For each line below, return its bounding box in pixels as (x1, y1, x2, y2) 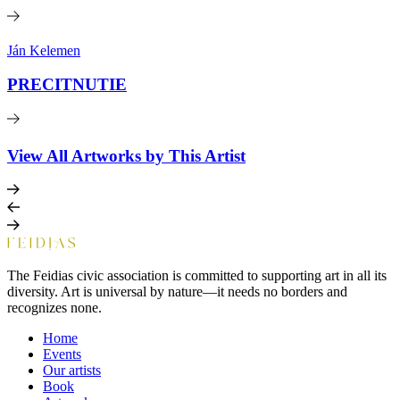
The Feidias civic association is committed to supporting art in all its (7, 268, 387, 284)
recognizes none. (7, 300, 102, 316)
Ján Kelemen (7, 42, 80, 58)
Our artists (43, 362, 101, 379)
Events (43, 346, 81, 362)
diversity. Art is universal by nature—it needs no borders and (7, 284, 347, 300)
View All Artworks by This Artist (7, 146, 246, 165)
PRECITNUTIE (7, 75, 127, 95)
